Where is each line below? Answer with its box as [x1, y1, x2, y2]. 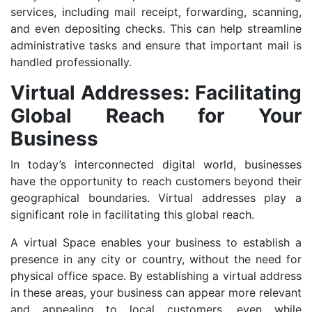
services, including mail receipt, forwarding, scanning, [10, 5, 302, 19]
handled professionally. [10, 55, 132, 70]
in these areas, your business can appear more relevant [10, 286, 302, 300]
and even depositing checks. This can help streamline [10, 22, 302, 36]
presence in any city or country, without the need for [10, 252, 302, 267]
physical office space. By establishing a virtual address [10, 269, 302, 283]
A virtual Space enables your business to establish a [10, 235, 302, 250]
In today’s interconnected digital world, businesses [10, 157, 302, 172]
